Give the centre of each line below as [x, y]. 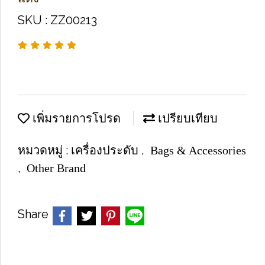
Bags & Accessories [198, 150]
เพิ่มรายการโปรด [75, 118]
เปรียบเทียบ [186, 118]
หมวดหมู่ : [44, 150]
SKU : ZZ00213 [57, 20]
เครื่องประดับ [106, 150]
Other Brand [56, 168]
